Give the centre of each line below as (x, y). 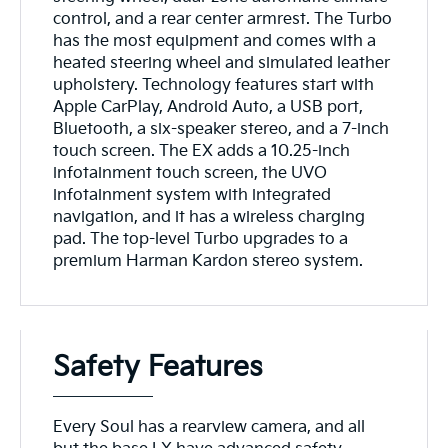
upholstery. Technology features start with (214, 86)
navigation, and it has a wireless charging (209, 218)
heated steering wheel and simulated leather (222, 64)
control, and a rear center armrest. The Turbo (223, 20)
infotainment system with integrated (192, 196)
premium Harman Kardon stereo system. (208, 262)
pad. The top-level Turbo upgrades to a (201, 240)
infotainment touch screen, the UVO (190, 174)
